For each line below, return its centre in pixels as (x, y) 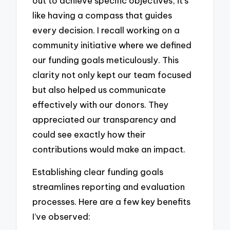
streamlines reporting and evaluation (109, 187)
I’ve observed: (62, 217)
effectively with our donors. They (101, 104)
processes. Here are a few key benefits (112, 202)
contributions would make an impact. (109, 149)
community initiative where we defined (112, 45)
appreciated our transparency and (104, 119)
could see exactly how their (89, 134)
